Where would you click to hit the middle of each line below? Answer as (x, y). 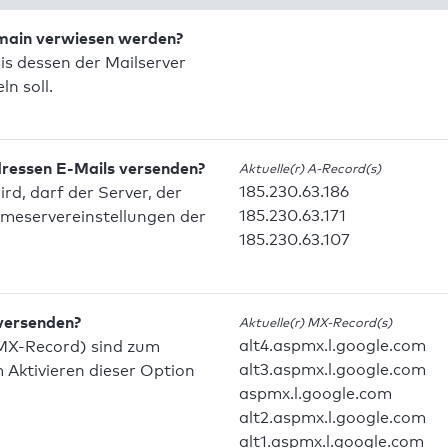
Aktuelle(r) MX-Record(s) (316, 322)
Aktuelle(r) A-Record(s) (310, 168)
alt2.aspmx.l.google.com (333, 418)
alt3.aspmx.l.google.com (333, 370)
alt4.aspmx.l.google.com (333, 346)
